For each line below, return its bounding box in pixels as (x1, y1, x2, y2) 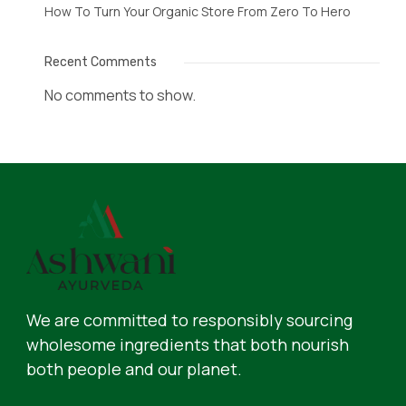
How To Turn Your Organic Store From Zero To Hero (44, 3, 351, 20)
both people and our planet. (26, 357, 242, 380)
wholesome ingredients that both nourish (26, 333, 349, 355)
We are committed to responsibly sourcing (26, 308, 353, 331)
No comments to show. (44, 85, 196, 105)
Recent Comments (44, 54, 157, 70)
